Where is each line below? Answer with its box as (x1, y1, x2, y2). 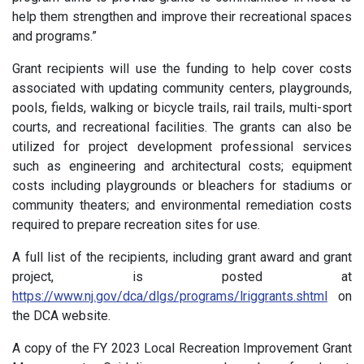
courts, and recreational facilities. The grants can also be (12, 119, 352, 135)
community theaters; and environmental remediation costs (12, 197, 352, 213)
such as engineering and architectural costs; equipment (12, 158, 352, 174)
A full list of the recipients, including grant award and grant (12, 249, 352, 265)
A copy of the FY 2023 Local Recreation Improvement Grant (12, 340, 352, 356)
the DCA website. (12, 308, 114, 323)
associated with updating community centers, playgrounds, (12, 80, 352, 96)
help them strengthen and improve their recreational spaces (12, 9, 352, 24)
